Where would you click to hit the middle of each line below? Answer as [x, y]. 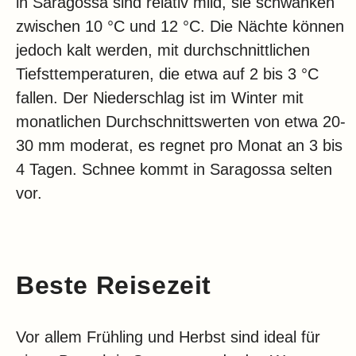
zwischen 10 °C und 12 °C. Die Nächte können [180, 27]
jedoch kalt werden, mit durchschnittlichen [163, 50]
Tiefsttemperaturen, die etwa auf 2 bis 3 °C [167, 74]
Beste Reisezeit [114, 285]
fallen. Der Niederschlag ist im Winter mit [160, 98]
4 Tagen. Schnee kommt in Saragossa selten [174, 170]
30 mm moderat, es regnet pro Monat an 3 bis [179, 146]
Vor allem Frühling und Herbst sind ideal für [168, 337]
